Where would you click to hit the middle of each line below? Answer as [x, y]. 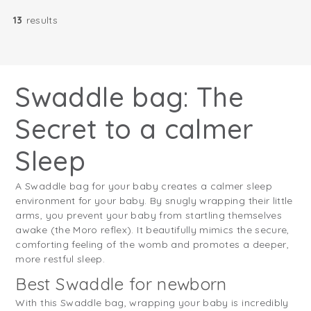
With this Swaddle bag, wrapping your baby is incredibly [152, 303]
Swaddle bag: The [130, 97]
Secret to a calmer [135, 129]
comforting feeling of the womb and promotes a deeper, [152, 245]
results [42, 20]
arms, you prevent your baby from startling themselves [149, 216]
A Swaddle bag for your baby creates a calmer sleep [144, 186]
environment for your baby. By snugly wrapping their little [154, 201]
